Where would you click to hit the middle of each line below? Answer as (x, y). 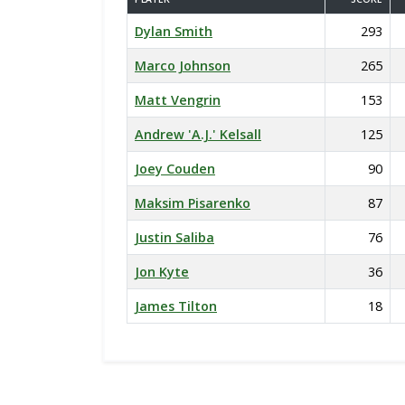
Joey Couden (175, 169)
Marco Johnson (183, 66)
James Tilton (176, 306)
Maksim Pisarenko (193, 203)
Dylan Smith (174, 31)
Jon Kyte (162, 272)
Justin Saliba (174, 237)
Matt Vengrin (178, 100)
